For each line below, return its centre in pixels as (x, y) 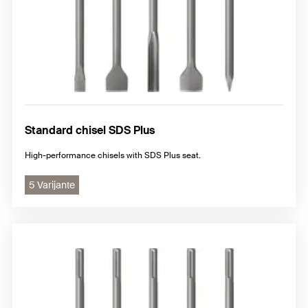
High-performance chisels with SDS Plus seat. (113, 155)
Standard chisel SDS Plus (90, 130)
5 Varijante (52, 185)
